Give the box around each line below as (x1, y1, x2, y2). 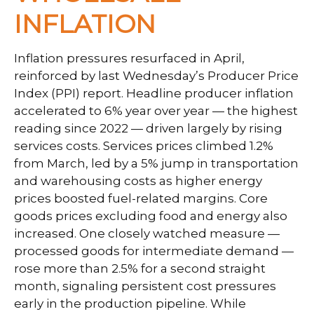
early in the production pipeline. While (14, 296, 246, 310)
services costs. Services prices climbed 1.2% (14, 138, 273, 153)
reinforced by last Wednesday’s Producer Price (14, 68, 299, 83)
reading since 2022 (14, 121, 131, 135)
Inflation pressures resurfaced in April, (14, 50, 245, 65)
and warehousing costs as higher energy (14, 173, 262, 188)
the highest (224, 103, 298, 118)
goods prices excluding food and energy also (14, 208, 287, 223)
